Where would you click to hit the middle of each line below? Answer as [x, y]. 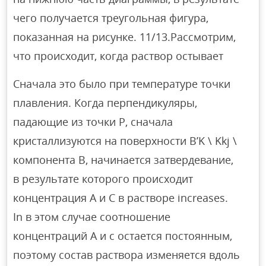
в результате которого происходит [103, 179]
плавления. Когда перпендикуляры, [105, 103]
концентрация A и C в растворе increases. [121, 198]
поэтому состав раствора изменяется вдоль [127, 255]
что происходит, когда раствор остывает [118, 56]
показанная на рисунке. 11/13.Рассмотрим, [125, 37]
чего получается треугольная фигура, [111, 18]
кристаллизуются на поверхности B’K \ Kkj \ [125, 141]
